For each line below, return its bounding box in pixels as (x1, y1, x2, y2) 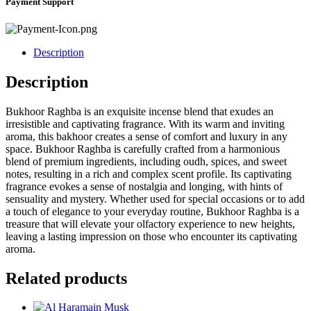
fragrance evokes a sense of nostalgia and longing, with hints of (6, 180, 283, 192)
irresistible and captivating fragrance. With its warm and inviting (6, 117, 285, 130)
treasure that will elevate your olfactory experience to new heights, (6, 217, 295, 230)
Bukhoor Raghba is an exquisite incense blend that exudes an (6, 105, 274, 117)
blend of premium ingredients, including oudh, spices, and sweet (6, 155, 287, 167)
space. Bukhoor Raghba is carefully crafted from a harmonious (6, 142, 280, 155)
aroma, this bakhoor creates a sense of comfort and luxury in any (6, 130, 287, 142)
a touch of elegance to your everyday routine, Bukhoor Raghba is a (6, 205, 299, 217)
